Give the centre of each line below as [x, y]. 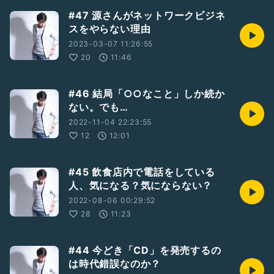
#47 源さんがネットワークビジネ [147, 15]
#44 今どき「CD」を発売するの [145, 250]
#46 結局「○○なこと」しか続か [147, 94]
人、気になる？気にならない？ [141, 185]
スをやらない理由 [110, 29]
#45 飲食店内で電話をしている [142, 172]
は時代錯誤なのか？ [115, 264]
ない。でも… [98, 107]
